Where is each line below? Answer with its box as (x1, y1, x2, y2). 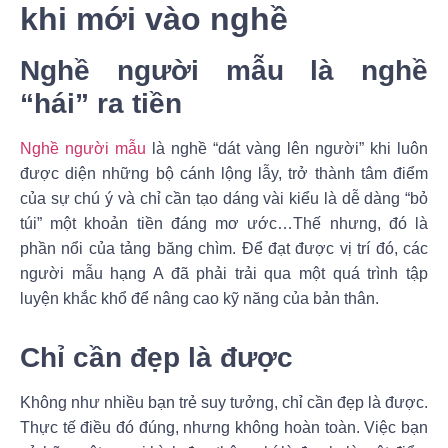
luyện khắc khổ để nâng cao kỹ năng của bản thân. (20, 289, 379, 307)
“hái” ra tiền (20, 87, 182, 119)
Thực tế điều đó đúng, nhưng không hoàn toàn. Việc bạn (20, 419, 428, 437)
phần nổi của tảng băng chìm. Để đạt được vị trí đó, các (20, 239, 428, 257)
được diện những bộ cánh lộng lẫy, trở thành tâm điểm (20, 164, 428, 182)
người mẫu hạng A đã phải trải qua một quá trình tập (20, 264, 428, 282)
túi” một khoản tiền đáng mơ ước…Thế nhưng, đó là (20, 214, 428, 232)
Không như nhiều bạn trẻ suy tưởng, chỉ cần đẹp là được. (20, 394, 428, 412)
